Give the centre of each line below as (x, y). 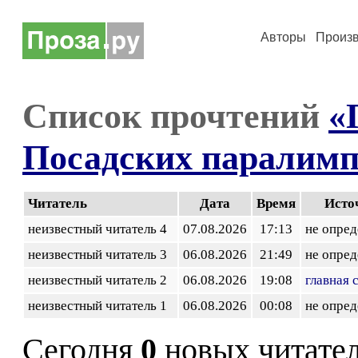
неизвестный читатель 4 (101, 229)
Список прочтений (175, 116)
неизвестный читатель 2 (101, 280)
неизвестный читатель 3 (101, 255)
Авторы (283, 37)
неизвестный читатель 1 (101, 306)
